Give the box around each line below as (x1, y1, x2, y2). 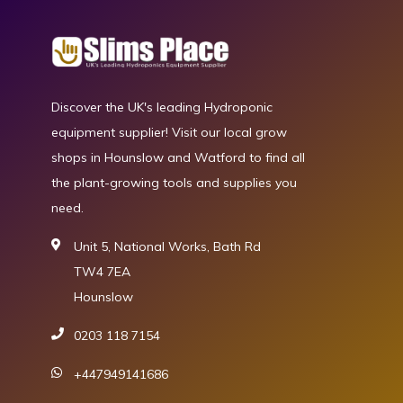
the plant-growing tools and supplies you (51, 175, 297, 191)
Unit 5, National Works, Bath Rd (74, 238, 261, 255)
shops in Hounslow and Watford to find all (51, 149, 305, 166)
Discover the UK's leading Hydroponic (51, 99, 273, 115)
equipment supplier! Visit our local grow (51, 124, 287, 140)
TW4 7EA (74, 264, 130, 280)
